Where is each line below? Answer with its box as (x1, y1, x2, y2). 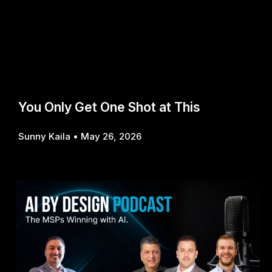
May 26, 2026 (81, 131, 141, 142)
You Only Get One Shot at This (18, 100, 200, 115)
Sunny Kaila (18, 131, 73, 142)
